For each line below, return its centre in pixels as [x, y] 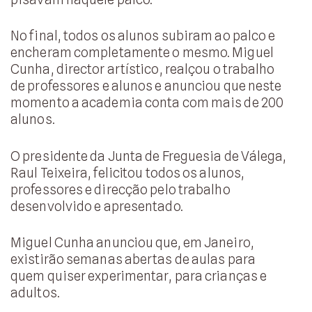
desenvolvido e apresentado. [97, 206]
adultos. [35, 293]
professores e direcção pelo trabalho [120, 189]
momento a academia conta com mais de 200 [147, 103]
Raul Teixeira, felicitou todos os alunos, [128, 172]
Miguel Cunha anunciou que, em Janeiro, [132, 243]
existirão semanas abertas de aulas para [133, 259]
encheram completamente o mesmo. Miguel [142, 53]
